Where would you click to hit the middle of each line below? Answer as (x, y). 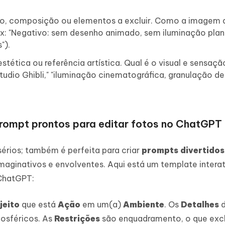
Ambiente (144, 204)
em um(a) (102, 204)
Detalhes (200, 204)
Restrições (77, 218)
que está (39, 204)
